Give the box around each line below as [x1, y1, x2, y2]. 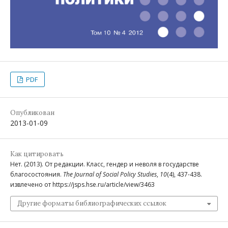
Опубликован [10, 108, 54, 117]
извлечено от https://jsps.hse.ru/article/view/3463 [10, 180, 155, 189]
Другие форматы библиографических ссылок [17, 198, 166, 208]
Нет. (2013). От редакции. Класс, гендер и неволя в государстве [10, 159, 199, 168]
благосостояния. [10, 169, 63, 179]
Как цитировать [10, 149, 64, 158]
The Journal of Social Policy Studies [63, 169, 157, 179]
